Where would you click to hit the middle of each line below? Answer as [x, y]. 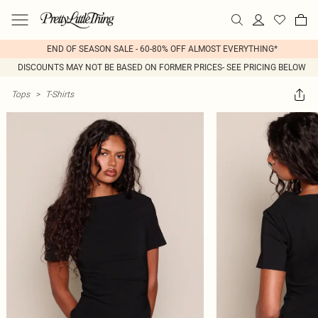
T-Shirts [60, 94]
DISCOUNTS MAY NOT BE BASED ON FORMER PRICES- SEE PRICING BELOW [162, 67]
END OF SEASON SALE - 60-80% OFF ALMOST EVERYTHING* [162, 49]
